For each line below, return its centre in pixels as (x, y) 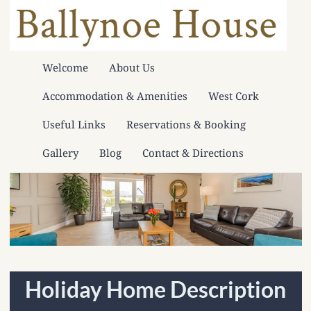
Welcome (65, 67)
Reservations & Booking (186, 124)
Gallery (60, 153)
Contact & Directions (193, 153)
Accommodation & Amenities (115, 95)
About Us (132, 67)
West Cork (233, 95)
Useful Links (74, 124)
